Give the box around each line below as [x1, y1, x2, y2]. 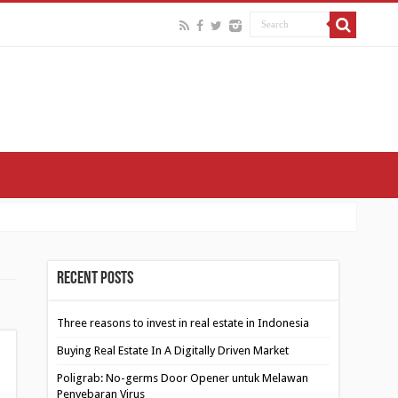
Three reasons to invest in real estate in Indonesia [57, 316, 310, 330]
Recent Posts [57, 270, 134, 288]
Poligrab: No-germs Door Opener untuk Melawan [57, 371, 309, 385]
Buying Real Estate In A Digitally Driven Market [57, 344, 290, 357]
